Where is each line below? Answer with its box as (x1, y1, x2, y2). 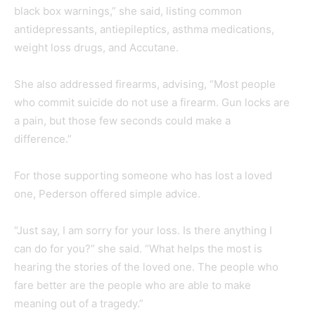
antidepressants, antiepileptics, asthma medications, (14, 22, 274, 36)
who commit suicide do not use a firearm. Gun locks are (14, 95, 290, 109)
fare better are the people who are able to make (14, 278, 251, 292)
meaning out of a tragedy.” (14, 296, 143, 310)
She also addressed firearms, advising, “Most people (14, 77, 276, 91)
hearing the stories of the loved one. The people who (14, 259, 278, 274)
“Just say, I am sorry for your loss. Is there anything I (14, 223, 272, 237)
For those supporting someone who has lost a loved (14, 168, 272, 182)
